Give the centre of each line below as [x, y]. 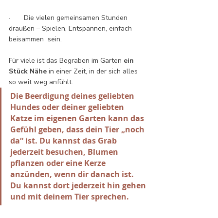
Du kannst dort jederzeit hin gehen [79, 186]
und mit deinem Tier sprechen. [70, 197]
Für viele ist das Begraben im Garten [66, 61]
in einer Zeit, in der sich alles [93, 72]
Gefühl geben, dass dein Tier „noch [78, 130]
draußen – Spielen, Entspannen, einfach [71, 29]
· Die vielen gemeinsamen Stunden [69, 18]
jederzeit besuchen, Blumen [65, 152]
